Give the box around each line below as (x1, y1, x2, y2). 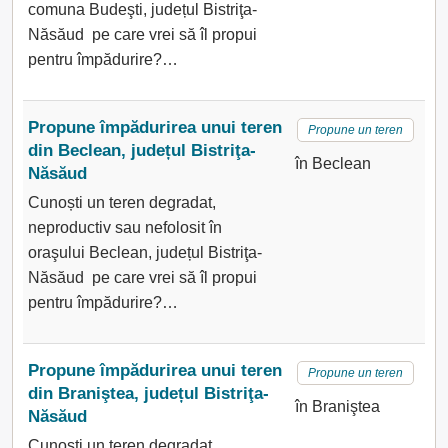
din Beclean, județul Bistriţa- (28, 141, 256, 160)
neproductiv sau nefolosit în (28, 219, 222, 236)
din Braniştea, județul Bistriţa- (28, 384, 269, 403)
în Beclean (294, 155, 371, 172)
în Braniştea (294, 398, 380, 415)
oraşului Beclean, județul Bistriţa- (28, 244, 262, 261)
